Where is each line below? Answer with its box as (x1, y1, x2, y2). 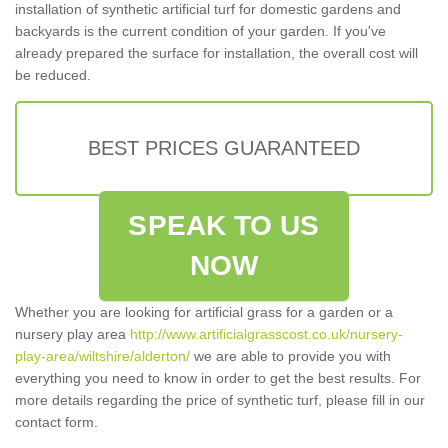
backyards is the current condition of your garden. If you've (15, 23, 386, 40)
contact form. (15, 414, 98, 431)
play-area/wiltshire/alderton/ (15, 348, 190, 365)
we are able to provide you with (190, 348, 391, 365)
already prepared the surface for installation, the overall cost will (15, 45, 418, 62)
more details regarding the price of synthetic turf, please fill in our (15, 392, 425, 409)
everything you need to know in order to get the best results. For (15, 370, 421, 387)
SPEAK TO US (128, 210, 320, 242)
